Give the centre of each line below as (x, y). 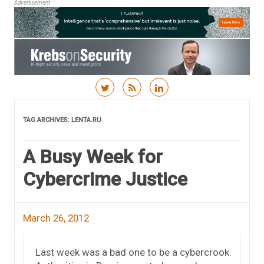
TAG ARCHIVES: (47, 120)
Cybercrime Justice (105, 179)
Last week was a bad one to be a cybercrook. (133, 252)
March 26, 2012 (56, 218)
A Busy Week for (93, 156)
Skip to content (165, 104)
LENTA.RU (86, 120)
